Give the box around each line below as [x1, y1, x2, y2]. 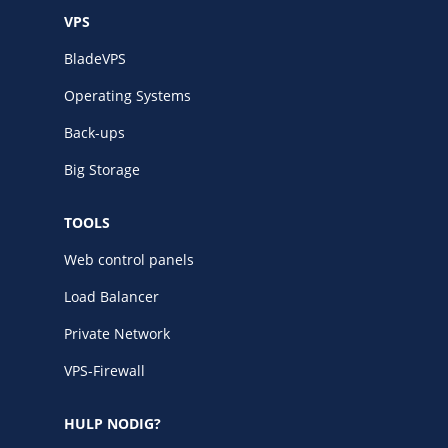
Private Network [64, 323, 170, 343]
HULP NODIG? [64, 413, 161, 433]
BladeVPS [64, 48, 126, 68]
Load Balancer [64, 286, 159, 306]
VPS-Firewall [64, 360, 145, 380]
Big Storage [64, 159, 140, 179]
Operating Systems [64, 85, 191, 105]
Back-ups [64, 122, 125, 142]
